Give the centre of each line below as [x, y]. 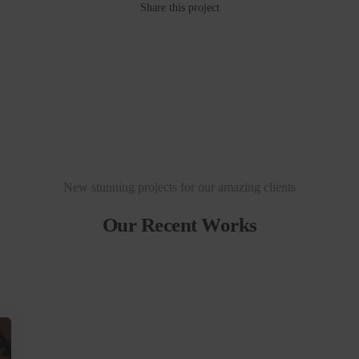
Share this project [179, 8]
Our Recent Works [179, 225]
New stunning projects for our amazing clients [179, 187]
